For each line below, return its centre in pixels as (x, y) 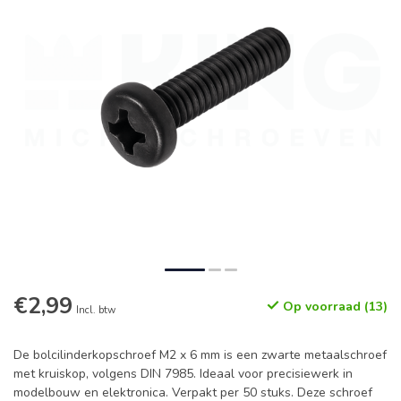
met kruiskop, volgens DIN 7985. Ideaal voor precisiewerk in (183, 374)
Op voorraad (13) (333, 307)
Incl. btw (96, 310)
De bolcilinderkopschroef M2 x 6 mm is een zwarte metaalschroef (200, 355)
